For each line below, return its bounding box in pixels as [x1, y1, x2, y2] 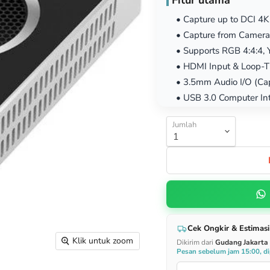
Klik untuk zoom [72, 235, 134, 247]
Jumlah [172, 119, 196, 130]
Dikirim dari [176, 237, 215, 247]
